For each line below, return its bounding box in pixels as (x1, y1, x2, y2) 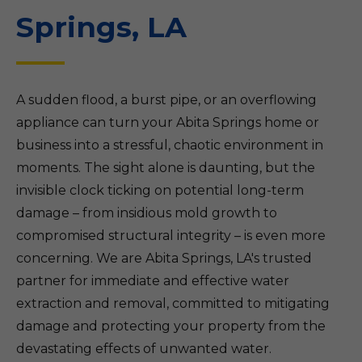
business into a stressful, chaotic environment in (16, 137, 323, 153)
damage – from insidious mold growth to (16, 205, 277, 221)
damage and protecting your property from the (16, 318, 326, 334)
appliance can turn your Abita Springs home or (16, 115, 319, 130)
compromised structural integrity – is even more (16, 228, 326, 243)
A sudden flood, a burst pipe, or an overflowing (16, 92, 317, 107)
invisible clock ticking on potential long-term (16, 183, 304, 198)
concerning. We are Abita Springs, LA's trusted (16, 250, 312, 266)
